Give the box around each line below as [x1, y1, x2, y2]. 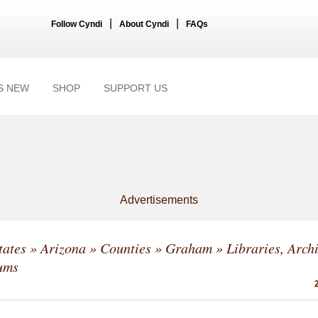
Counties [100, 238, 151, 257]
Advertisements [120, 194, 198, 206]
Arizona [40, 238, 86, 257]
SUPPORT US [104, 82, 168, 94]
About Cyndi [119, 19, 169, 29]
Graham [165, 238, 212, 257]
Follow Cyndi [51, 19, 102, 29]
